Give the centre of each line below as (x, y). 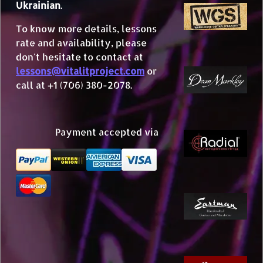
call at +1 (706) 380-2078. (74, 85)
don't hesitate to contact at (80, 57)
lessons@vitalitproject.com (80, 71)
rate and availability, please (81, 43)
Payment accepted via (109, 132)
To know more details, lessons (86, 28)
